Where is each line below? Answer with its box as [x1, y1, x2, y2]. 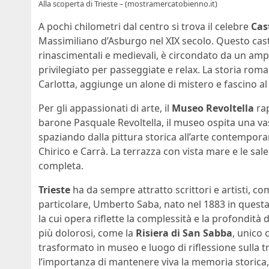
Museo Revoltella [172, 101, 254, 115]
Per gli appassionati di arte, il [38, 101, 172, 115]
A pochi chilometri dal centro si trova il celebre [38, 19, 251, 33]
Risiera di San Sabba [136, 226, 232, 240]
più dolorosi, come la [38, 226, 136, 240]
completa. [38, 159, 83, 172]
